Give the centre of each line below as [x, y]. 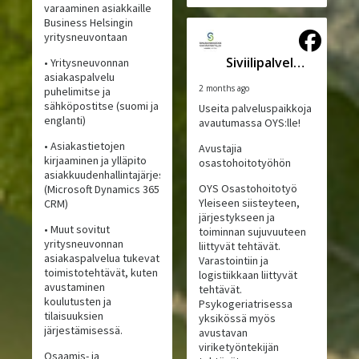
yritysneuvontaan [86, 37]
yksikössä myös [237, 319]
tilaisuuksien [74, 316]
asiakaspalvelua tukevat [102, 258]
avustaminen [75, 287]
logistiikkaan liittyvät [248, 275]
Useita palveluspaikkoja [255, 109]
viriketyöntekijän [238, 347]
